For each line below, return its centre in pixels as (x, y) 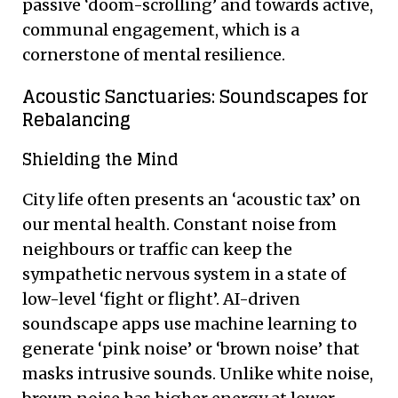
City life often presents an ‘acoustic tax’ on (191, 199)
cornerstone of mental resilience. (154, 54)
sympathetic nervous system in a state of (184, 274)
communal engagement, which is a (161, 29)
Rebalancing (76, 119)
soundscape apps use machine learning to (190, 323)
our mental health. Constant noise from (179, 224)
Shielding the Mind (100, 159)
